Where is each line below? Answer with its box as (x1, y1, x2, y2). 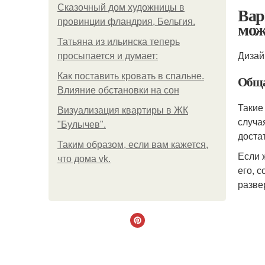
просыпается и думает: (57, 51, 158, 61)
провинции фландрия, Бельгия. (57, 17, 195, 27)
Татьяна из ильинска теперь (57, 37, 180, 47)
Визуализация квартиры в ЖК (57, 105, 188, 115)
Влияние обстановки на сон (57, 85, 179, 95)
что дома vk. (57, 154, 111, 164)
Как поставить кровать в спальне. (57, 71, 204, 81)
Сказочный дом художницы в (57, 2, 185, 12)
